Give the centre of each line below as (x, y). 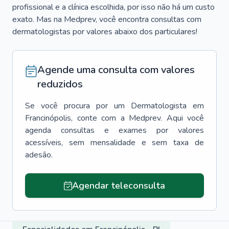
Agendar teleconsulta (118, 186)
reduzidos (60, 84)
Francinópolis (48, 118)
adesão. (39, 155)
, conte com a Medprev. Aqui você (138, 118)
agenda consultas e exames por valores (114, 130)
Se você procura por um (75, 106)
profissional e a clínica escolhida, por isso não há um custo (113, 7)
